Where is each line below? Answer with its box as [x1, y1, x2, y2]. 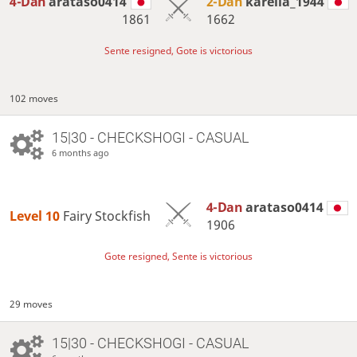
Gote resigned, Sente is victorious [104, 249, 253, 264]
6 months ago [51, 147, 109, 159]
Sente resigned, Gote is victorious [104, 44, 253, 58]
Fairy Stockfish [63, 207, 151, 226]
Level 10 [10, 207, 64, 226]
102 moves [10, 92, 59, 106]
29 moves [10, 297, 53, 312]
